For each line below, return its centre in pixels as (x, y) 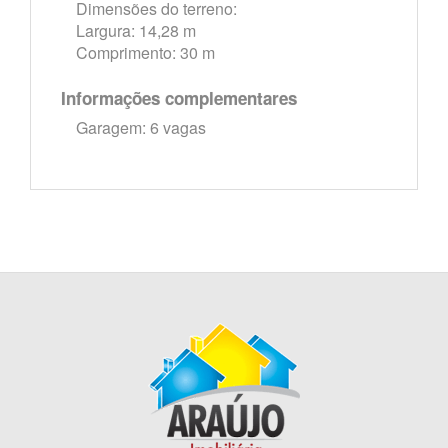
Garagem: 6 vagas (141, 127)
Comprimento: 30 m (145, 52)
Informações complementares (179, 98)
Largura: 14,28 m (136, 30)
